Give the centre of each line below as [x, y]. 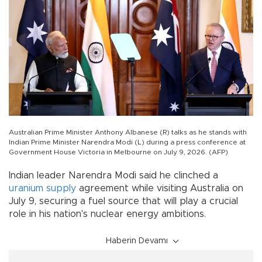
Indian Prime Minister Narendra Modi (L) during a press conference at [127, 142]
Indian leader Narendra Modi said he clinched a [113, 175]
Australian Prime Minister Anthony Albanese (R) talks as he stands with [128, 132]
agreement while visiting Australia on [160, 188]
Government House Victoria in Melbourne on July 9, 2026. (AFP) [118, 152]
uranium [26, 188]
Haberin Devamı [137, 241]
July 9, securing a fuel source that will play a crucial [123, 201]
